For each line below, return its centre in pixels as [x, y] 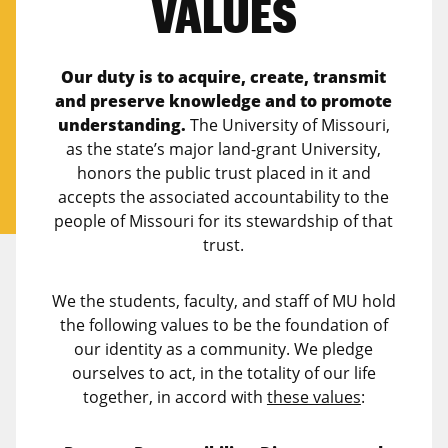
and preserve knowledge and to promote [224, 101]
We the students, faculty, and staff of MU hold [223, 301]
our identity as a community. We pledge [224, 349]
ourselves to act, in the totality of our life [223, 373]
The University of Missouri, [287, 125]
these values [313, 397]
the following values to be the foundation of [223, 325]
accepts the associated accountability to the [224, 197]
